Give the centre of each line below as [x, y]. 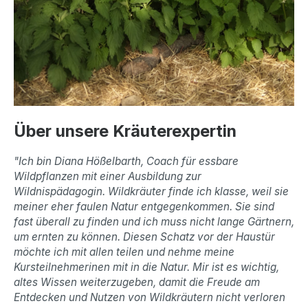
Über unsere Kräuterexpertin [125, 131]
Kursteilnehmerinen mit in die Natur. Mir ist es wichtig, [146, 267]
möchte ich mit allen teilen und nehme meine [124, 252]
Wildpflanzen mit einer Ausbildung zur [108, 176]
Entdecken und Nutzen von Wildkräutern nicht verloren [150, 297]
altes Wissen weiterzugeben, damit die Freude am [137, 282]
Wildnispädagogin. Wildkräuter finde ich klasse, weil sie [151, 191]
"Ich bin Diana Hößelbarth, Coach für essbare [126, 161]
